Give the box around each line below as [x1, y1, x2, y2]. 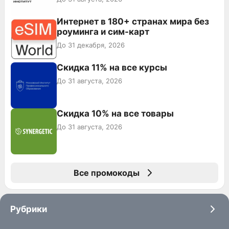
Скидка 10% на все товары [57, 108, 174, 119]
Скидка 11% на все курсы [57, 62, 167, 73]
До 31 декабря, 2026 [57, 40, 125, 49]
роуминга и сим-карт [57, 26, 149, 37]
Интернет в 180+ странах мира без [57, 16, 209, 27]
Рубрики [10, 203, 47, 214]
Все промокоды [73, 167, 140, 178]
